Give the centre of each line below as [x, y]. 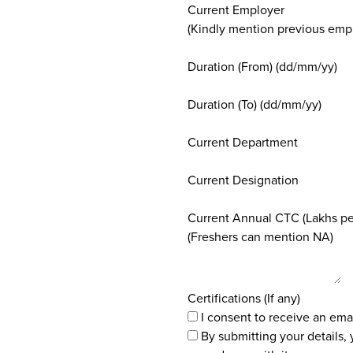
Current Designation [243, 180]
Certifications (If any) [244, 298]
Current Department [243, 142]
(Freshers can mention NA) [260, 236]
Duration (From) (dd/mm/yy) [262, 66]
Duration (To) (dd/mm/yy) [255, 104]
